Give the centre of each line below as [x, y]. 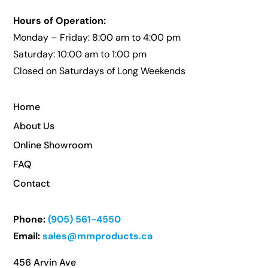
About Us [34, 126]
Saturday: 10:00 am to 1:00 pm [80, 54]
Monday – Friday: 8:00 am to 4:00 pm [97, 37]
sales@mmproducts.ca [98, 236]
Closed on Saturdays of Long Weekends [100, 71]
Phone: [30, 219]
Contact [32, 183]
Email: [27, 236]
